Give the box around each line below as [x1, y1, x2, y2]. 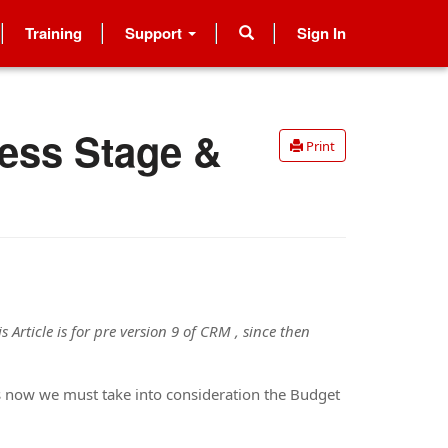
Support [125, 21, 186, 44]
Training [25, 21, 82, 44]
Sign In [297, 21, 346, 44]
